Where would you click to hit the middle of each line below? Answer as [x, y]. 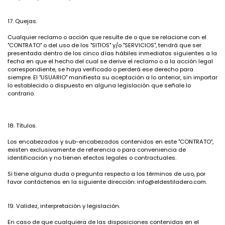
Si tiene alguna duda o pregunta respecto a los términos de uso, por [106, 174]
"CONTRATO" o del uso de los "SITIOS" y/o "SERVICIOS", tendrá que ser [104, 45]
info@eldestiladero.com [172, 182]
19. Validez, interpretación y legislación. [64, 206]
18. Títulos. [22, 126]
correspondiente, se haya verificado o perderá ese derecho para [100, 69]
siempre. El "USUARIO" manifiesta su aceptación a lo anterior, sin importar [113, 77]
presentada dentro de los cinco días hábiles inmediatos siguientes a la [112, 53]
